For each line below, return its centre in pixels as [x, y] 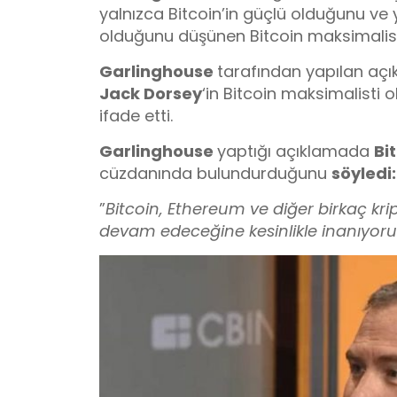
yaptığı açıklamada [296, 152]
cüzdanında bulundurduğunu [215, 174]
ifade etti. [136, 116]
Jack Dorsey [151, 94]
